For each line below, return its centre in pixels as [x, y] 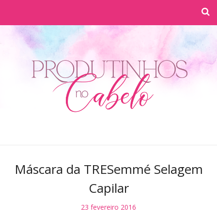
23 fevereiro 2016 [108, 207]
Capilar [108, 188]
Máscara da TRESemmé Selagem [108, 169]
